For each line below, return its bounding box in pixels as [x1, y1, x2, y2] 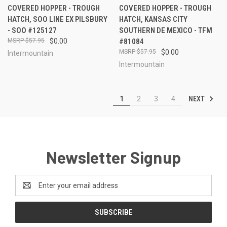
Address [15, 186, 42, 195]
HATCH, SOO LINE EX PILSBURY [8, 14, 107, 24]
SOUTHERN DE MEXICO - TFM [119, 25, 212, 35]
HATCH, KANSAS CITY [119, 14, 187, 24]
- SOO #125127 [8, 25, 57, 35]
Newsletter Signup [46, 147, 181, 167]
